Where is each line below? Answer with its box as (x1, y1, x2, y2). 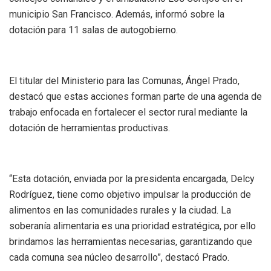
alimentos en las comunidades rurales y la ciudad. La (9, 204, 231, 216)
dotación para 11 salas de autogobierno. (9, 24, 178, 36)
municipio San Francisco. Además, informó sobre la (9, 8, 224, 20)
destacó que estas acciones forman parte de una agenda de (9, 90, 262, 102)
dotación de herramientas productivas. (9, 122, 170, 134)
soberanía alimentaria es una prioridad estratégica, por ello (9, 220, 256, 232)
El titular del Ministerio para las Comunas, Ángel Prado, (9, 74, 240, 87)
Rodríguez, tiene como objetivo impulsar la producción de (9, 188, 251, 200)
